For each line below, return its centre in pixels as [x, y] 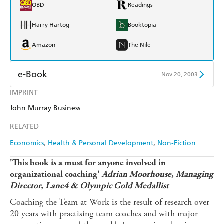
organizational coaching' [56, 174]
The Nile [139, 45]
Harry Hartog [51, 25]
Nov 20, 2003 [180, 74]
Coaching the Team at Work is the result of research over [110, 202]
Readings [140, 5]
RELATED [24, 127]
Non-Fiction [177, 143]
